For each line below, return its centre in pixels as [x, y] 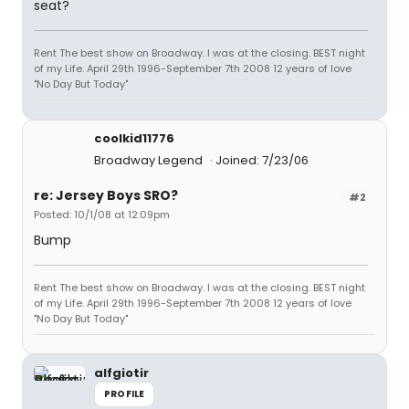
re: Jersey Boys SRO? [106, 195]
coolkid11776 [134, 138]
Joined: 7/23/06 [262, 160]
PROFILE [125, 394]
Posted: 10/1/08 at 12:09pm [102, 215]
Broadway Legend [150, 160]
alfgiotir [121, 373]
